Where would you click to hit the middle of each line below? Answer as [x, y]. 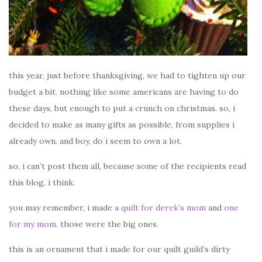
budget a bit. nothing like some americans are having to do [124, 92]
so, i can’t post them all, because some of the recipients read [127, 166]
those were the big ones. [108, 224]
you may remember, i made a [65, 207]
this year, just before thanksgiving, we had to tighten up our [127, 75]
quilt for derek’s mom [163, 207]
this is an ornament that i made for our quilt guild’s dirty [119, 249]
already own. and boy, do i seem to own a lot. [95, 141]
